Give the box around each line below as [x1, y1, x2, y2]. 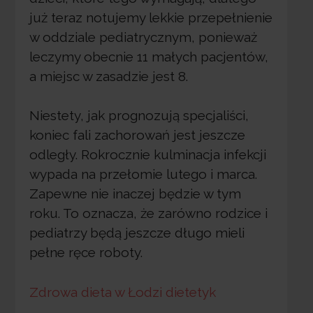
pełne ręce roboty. [29, 245, 143, 261]
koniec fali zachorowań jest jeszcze [29, 127, 245, 143]
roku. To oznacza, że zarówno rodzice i [29, 205, 268, 221]
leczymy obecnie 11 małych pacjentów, [29, 48, 268, 64]
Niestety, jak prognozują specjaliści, [29, 108, 249, 124]
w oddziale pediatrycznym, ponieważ [29, 29, 257, 45]
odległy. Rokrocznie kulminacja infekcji [29, 147, 266, 163]
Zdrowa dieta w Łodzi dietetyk [29, 284, 216, 300]
